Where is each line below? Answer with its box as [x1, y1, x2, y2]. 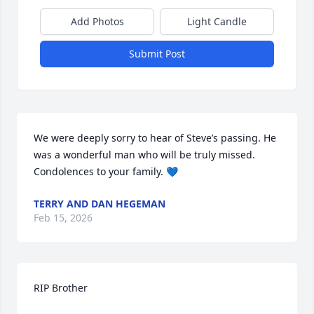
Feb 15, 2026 [34, 211, 93, 224]
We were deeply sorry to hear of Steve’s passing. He [34, 131, 276, 144]
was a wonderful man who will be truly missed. [34, 148, 258, 161]
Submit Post [129, 47, 185, 60]
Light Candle [187, 15, 247, 28]
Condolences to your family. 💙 [34, 165, 178, 178]
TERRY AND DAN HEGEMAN [34, 197, 165, 210]
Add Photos [70, 15, 124, 28]
